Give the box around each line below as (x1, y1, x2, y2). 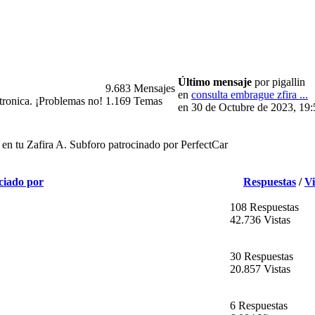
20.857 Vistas (230, 263, 290, 276)
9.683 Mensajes (105, 82, 175, 95)
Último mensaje (178, 76, 252, 89)
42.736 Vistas (230, 214, 290, 226)
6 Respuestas (230, 300, 288, 312)
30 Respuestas (230, 250, 293, 263)
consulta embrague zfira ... (191, 89, 308, 101)
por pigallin (252, 76, 305, 89)
